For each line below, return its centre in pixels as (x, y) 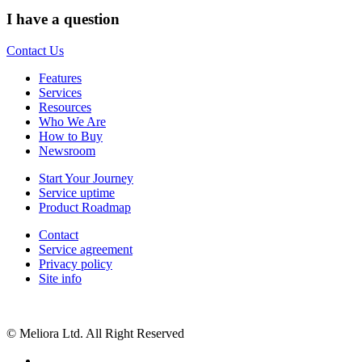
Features (60, 78)
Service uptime (77, 192)
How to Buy (71, 136)
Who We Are (72, 121)
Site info (60, 278)
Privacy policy (76, 263)
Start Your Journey (86, 178)
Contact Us (35, 50)
